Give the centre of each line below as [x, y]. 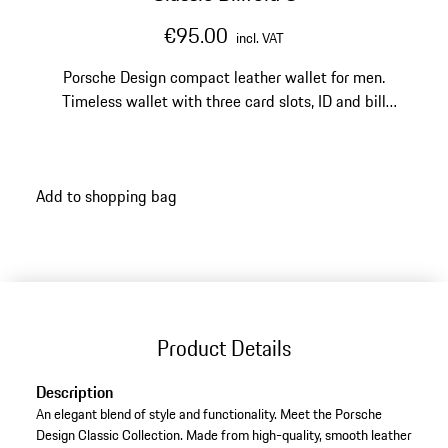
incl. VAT [260, 38]
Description [74, 392]
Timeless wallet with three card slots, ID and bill [224, 101]
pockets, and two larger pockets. [224, 125]
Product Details [224, 347]
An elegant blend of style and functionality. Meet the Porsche [208, 414]
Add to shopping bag [106, 195]
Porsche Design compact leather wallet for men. [224, 77]
